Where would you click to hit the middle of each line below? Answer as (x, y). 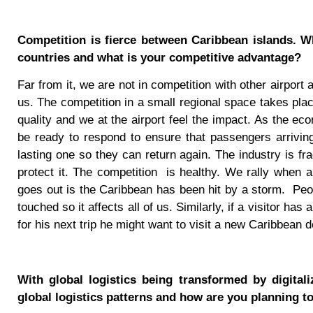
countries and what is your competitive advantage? (159, 57)
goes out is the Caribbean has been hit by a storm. (152, 189)
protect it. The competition (87, 172)
